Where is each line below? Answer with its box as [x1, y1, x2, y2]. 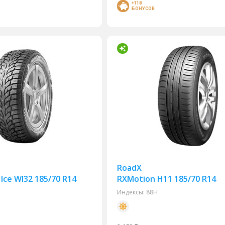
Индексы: [117, 188, 145, 196]
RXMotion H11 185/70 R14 [117, 173, 216, 184]
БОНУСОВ [132, 6, 155, 11]
